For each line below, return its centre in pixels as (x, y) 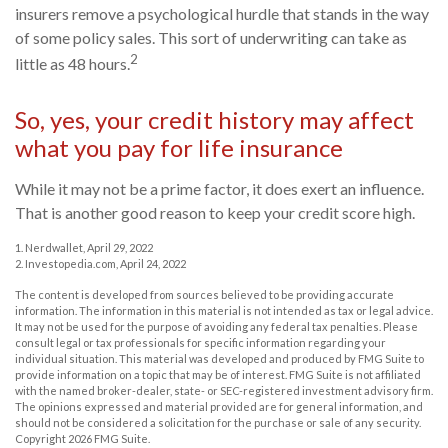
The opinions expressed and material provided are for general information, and (219, 406)
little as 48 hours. (72, 63)
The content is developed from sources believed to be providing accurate (204, 294)
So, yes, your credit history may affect (214, 119)
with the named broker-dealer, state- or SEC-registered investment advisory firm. (224, 390)
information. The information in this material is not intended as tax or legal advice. (224, 310)
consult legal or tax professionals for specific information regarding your (200, 342)
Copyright (41, 438)
